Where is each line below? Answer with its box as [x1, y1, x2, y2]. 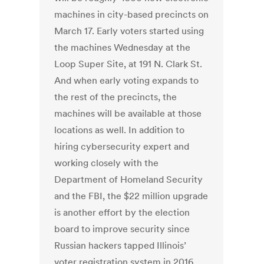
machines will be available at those [54, 107, 202, 120]
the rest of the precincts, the [54, 91, 177, 103]
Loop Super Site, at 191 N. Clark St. [54, 58, 203, 70]
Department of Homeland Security [54, 173, 203, 186]
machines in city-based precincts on [54, 8, 209, 21]
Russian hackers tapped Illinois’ [54, 239, 187, 252]
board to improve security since [54, 223, 190, 235]
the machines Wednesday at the [54, 41, 191, 54]
